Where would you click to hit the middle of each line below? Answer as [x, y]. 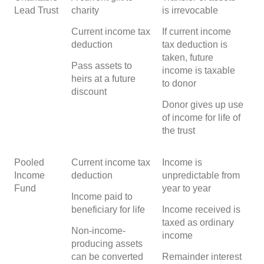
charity [85, 10]
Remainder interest [202, 256]
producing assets [107, 243]
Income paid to [102, 196]
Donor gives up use [203, 104]
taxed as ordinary [198, 222]
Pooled [29, 162]
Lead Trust [36, 10]
